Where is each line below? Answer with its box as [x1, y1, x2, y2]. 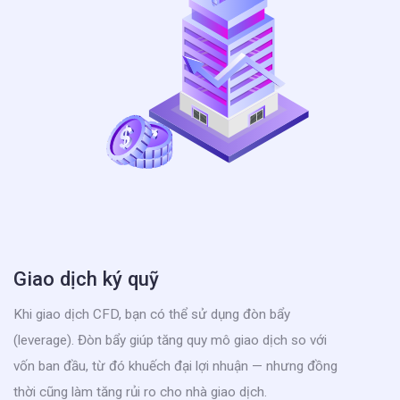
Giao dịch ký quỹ [13, 266, 159, 290]
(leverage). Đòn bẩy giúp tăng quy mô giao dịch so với [13, 331, 327, 348]
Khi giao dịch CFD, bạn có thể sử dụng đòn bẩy [13, 305, 290, 322]
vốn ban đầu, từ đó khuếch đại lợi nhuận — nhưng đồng [13, 357, 337, 374]
